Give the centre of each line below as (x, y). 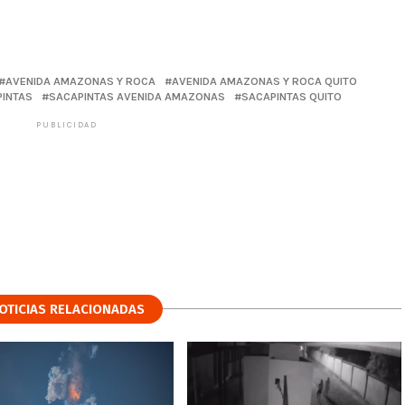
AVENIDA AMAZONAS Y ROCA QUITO (264, 80)
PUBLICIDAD (67, 124)
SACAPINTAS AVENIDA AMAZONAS (137, 96)
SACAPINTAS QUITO (292, 96)
